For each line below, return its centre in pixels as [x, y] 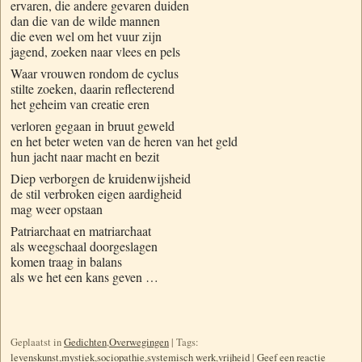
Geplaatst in [36, 342]
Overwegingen [139, 342]
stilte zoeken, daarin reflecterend [93, 88]
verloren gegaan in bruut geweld [93, 125]
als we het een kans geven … [84, 276]
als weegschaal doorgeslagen [84, 246]
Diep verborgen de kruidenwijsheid [101, 178]
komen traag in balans [66, 261]
